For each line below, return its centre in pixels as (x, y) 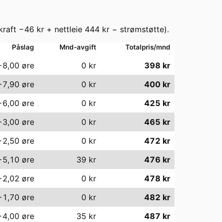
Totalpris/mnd (148, 47)
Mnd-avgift (78, 47)
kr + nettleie (59, 29)
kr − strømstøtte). (134, 29)
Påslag (23, 47)
